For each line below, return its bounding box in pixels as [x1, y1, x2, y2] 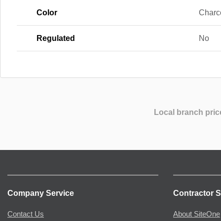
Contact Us [7, 210, 44, 219]
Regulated [37, 34, 75, 42]
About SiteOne [173, 210, 220, 219]
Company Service [7, 189, 74, 198]
